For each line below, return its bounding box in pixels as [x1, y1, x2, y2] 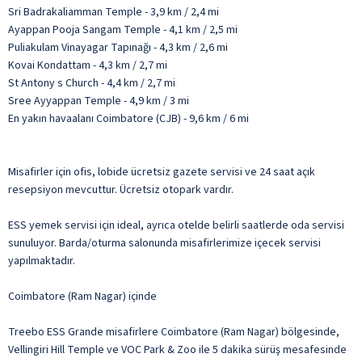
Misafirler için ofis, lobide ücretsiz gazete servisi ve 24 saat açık [8, 163, 315, 180]
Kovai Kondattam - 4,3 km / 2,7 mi [8, 57, 167, 74]
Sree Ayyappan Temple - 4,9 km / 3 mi [8, 92, 189, 109]
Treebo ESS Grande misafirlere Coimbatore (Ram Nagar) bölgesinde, [8, 323, 339, 340]
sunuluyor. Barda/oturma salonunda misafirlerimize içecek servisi [8, 234, 321, 251]
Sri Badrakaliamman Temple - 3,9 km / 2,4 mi [8, 3, 219, 20]
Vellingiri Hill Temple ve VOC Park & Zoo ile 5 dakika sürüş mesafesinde [8, 341, 347, 358]
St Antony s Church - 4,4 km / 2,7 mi [8, 74, 175, 91]
